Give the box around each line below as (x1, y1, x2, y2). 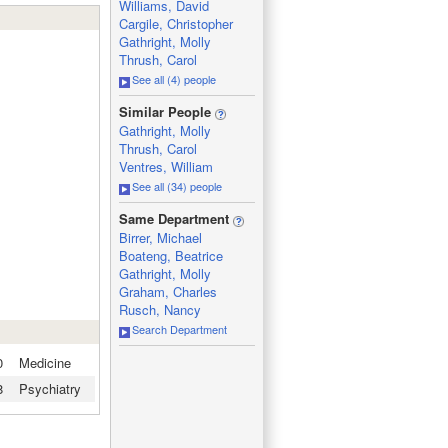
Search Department (131, 321, 227, 337)
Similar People (118, 102, 215, 121)
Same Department (118, 209, 233, 228)
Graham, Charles (118, 282, 217, 301)
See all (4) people (131, 71, 216, 87)
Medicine (18, 352, 71, 372)
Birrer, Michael (118, 228, 202, 247)
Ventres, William (118, 157, 213, 176)
